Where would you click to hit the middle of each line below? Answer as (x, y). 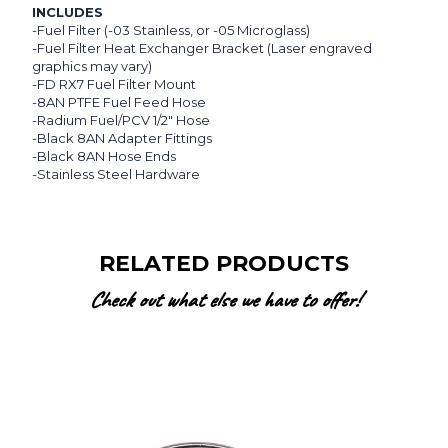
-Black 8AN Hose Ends (104, 156)
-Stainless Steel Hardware (116, 174)
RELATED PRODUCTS (224, 264)
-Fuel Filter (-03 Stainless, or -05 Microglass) (171, 30)
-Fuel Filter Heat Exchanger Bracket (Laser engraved (202, 48)
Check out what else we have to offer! (224, 300)
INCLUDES (67, 12)
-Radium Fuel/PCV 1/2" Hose (121, 120)
